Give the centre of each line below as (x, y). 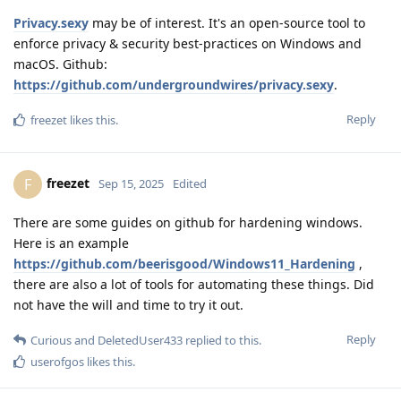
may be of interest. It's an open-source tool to (227, 23)
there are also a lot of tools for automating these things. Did (194, 285)
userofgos (57, 362)
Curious (51, 341)
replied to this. (222, 341)
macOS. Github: (60, 64)
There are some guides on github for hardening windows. (188, 223)
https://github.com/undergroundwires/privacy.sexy (174, 85)
